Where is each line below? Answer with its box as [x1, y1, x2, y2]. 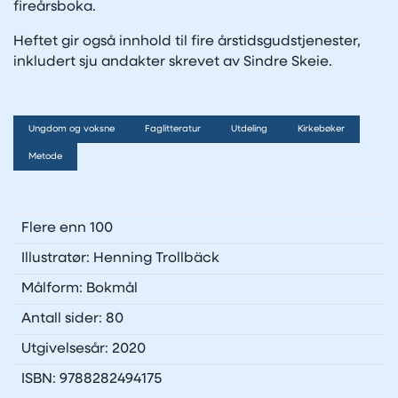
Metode [28, 151, 62, 162]
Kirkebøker [298, 123, 345, 134]
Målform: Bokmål [21, 281, 138, 296]
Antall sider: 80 [21, 311, 123, 326]
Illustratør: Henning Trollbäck [21, 251, 219, 266]
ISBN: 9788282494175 [21, 371, 162, 386]
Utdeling [231, 123, 267, 134]
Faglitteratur [145, 123, 201, 134]
